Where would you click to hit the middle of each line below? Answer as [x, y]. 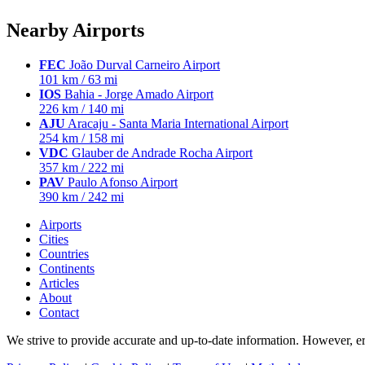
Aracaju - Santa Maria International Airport [177, 123]
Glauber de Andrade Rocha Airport [161, 152]
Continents [67, 268]
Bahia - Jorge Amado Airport [137, 94]
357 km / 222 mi [81, 167]
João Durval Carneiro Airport [143, 64]
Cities [54, 239]
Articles [59, 283]
